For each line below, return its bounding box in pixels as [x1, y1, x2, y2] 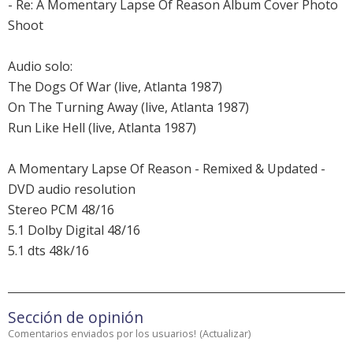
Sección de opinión [8, 307, 143, 329]
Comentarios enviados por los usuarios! [8, 326, 196, 341]
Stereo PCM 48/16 [8, 201, 114, 219]
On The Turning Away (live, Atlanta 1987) [8, 98, 249, 117]
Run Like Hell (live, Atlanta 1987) [8, 119, 196, 137]
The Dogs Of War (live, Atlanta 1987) [8, 78, 222, 96]
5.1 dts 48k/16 [8, 242, 89, 260]
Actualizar [203, 326, 248, 341]
